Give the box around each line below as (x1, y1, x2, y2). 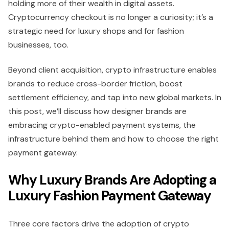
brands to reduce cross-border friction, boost (8, 78, 182, 89)
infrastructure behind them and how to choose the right (8, 133, 219, 144)
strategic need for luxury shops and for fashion (8, 25, 184, 36)
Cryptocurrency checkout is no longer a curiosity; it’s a (8, 11, 213, 22)
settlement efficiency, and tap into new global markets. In (8, 91, 221, 103)
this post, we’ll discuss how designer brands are (8, 105, 187, 117)
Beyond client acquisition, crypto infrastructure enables (8, 64, 217, 75)
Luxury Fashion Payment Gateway (8, 187, 211, 204)
